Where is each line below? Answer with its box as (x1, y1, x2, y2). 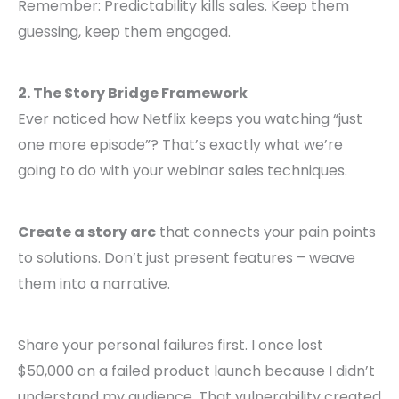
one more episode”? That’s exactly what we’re (18, 134, 343, 156)
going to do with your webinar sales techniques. (18, 160, 347, 182)
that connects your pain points (156, 222, 376, 243)
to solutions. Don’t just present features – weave (18, 248, 355, 269)
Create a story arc (18, 222, 156, 243)
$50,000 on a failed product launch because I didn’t (18, 361, 375, 382)
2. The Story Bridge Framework (18, 83, 248, 104)
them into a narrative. (18, 273, 170, 295)
